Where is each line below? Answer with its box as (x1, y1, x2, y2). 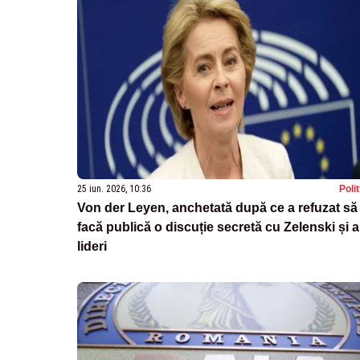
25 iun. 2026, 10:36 (77, 182, 151, 194)
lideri (77, 239, 107, 253)
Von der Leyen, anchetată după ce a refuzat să (77, 200, 358, 215)
